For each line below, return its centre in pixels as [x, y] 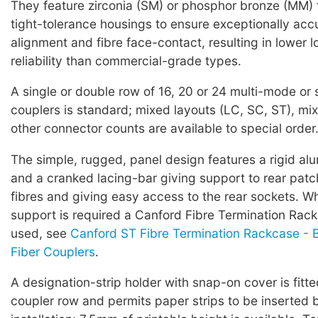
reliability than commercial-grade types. [126, 61]
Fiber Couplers [53, 251]
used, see [40, 233]
